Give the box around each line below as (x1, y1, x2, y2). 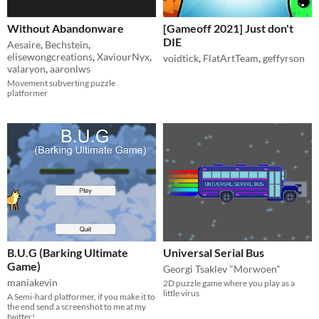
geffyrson (263, 52, 305, 65)
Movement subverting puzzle (7, 78, 115, 89)
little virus (163, 288, 199, 299)
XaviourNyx (97, 51, 150, 63)
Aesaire (7, 38, 41, 51)
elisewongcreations (7, 51, 93, 63)
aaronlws (50, 63, 90, 75)
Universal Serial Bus (163, 246, 264, 260)
